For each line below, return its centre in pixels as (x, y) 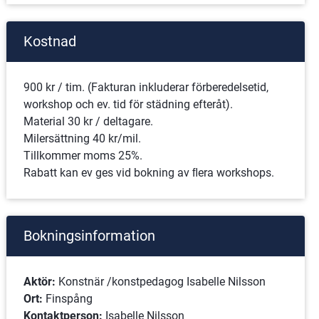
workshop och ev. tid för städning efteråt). (129, 104)
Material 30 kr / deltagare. (88, 121)
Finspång (69, 299)
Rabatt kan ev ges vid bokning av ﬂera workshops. (148, 173)
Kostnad (49, 41)
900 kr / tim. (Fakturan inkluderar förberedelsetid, (146, 87)
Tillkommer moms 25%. (83, 156)
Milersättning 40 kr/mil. (83, 138)
